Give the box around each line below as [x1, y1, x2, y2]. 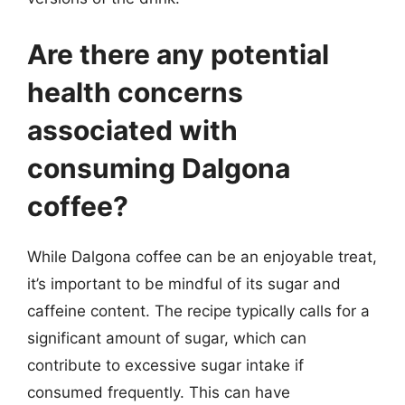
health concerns [27, 75, 243, 108]
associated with [27, 113, 238, 146]
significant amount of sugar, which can [27, 328, 306, 347]
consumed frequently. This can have [27, 382, 290, 401]
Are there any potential [27, 37, 329, 71]
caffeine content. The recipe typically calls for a [27, 301, 370, 320]
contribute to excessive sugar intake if [27, 355, 304, 374]
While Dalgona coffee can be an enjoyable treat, [27, 247, 377, 266]
